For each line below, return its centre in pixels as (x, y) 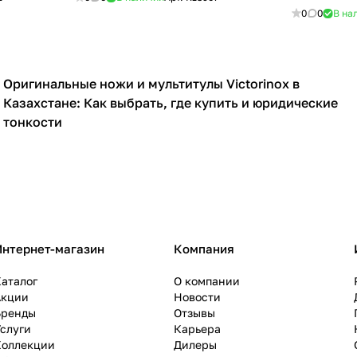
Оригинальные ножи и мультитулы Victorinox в (151, 84)
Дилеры (195, 345)
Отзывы (194, 313)
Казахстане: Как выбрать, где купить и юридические (171, 103)
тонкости (33, 122)
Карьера (197, 329)
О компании (207, 281)
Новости (197, 297)
